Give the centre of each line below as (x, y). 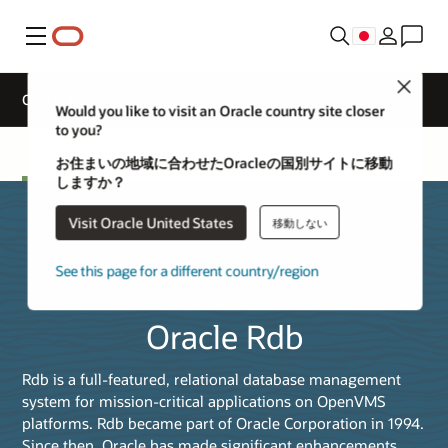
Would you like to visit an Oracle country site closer (220, 111)
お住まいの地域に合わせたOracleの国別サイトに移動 (224, 163)
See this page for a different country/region (187, 271)
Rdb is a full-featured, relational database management (211, 378)
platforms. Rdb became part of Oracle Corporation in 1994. (223, 422)
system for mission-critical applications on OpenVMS (204, 400)
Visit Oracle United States (151, 222)
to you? (78, 130)
